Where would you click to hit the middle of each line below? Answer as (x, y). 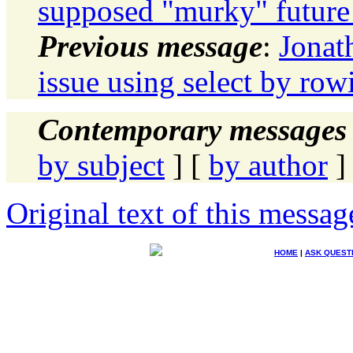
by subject (101, 165)
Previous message (150, 46)
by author (268, 165)
